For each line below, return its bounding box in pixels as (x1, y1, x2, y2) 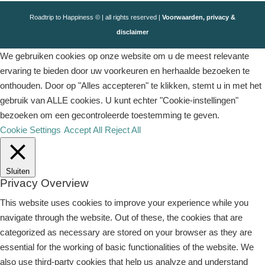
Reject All (105, 125, 141, 135)
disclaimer (116, 28, 148, 35)
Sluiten (6, 167, 30, 176)
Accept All (64, 125, 102, 135)
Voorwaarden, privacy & (161, 14, 235, 21)
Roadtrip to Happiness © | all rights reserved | (29, 14, 162, 21)
